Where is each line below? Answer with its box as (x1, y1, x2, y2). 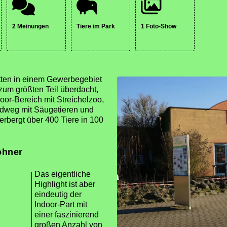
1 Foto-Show (141, 23, 176, 30)
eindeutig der (34, 190, 82, 199)
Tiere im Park (77, 23, 115, 30)
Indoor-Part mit (34, 200, 87, 209)
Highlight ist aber (34, 180, 95, 188)
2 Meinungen (12, 23, 49, 30)
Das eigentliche (34, 170, 91, 178)
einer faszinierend (34, 210, 99, 219)
